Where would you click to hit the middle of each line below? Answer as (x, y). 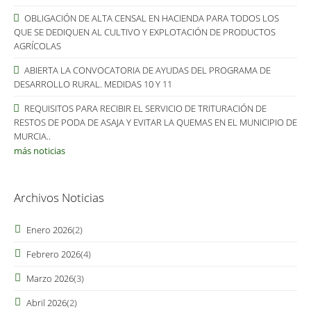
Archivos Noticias (59, 197)
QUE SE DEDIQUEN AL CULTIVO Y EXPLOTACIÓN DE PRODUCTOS (145, 32)
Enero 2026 (49, 230)
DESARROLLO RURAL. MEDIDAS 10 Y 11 (93, 84)
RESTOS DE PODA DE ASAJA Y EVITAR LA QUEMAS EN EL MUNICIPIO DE (155, 122)
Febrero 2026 (53, 254)
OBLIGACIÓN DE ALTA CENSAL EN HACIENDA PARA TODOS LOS (151, 18)
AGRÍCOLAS (37, 46)
